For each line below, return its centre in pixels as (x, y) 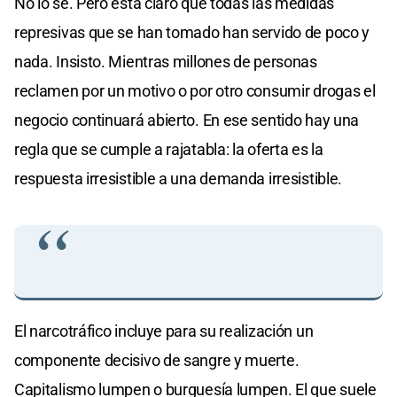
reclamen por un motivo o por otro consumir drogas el (195, 91)
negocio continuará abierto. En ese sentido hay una (187, 121)
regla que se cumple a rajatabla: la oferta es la (169, 150)
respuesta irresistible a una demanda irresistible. (179, 179)
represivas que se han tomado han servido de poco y (192, 33)
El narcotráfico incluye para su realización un (164, 331)
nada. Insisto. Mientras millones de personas (166, 62)
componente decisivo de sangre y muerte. (157, 361)
